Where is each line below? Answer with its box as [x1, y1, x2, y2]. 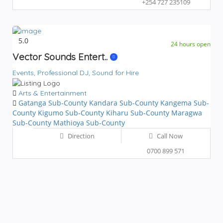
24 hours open [171, 39, 211, 48]
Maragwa [171, 108, 202, 118]
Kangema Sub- [160, 98, 209, 108]
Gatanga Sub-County [18, 98, 89, 108]
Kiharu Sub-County [106, 108, 171, 118]
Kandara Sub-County [89, 98, 160, 108]
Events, [12, 68, 37, 77]
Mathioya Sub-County [53, 118, 125, 128]
